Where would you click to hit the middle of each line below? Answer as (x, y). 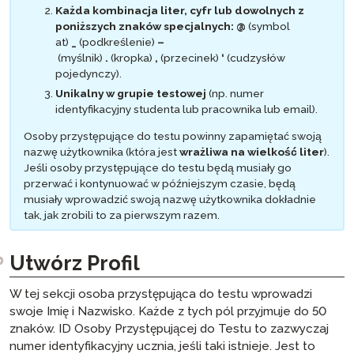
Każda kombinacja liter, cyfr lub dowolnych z (180, 10)
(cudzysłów (255, 57)
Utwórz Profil (75, 263)
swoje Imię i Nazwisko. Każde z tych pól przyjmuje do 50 (168, 311)
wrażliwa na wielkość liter (252, 151)
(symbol (268, 26)
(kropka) (132, 57)
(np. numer (235, 94)
